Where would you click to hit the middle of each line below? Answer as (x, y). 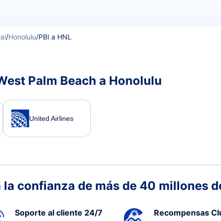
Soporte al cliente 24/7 (58, 213)
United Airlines (51, 118)
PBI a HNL (55, 37)
